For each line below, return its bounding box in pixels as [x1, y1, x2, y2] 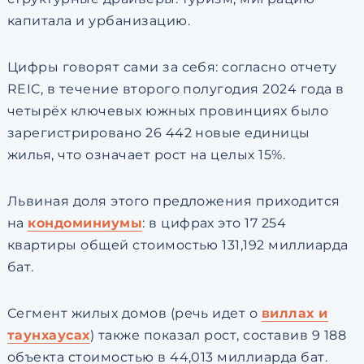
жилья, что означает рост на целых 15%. [6, 147, 286, 162]
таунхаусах [6, 327, 90, 343]
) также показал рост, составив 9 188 [89, 327, 347, 343]
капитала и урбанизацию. [6, 13, 190, 28]
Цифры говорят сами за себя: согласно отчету [6, 59, 337, 75]
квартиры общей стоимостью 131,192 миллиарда [6, 237, 349, 253]
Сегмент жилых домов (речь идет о [6, 305, 262, 321]
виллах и [261, 305, 328, 321]
